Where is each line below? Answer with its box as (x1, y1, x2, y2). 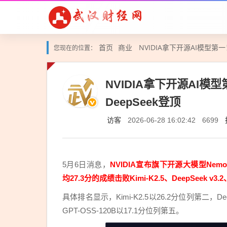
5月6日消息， (62, 160, 110, 169)
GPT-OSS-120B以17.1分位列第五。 (62, 206, 183, 215)
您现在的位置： (54, 45, 96, 52)
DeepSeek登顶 (105, 96, 180, 108)
